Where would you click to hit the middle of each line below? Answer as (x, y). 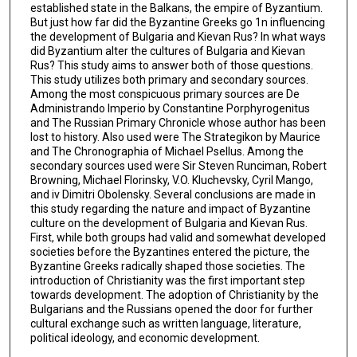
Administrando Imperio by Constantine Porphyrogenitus (170, 108)
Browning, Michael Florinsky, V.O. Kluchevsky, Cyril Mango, (171, 180)
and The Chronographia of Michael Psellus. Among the (167, 151)
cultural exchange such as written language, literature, (165, 323)
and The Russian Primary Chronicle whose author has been (178, 122)
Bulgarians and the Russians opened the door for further (171, 309)
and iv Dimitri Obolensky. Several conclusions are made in (173, 194)
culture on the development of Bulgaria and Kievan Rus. (169, 223)
